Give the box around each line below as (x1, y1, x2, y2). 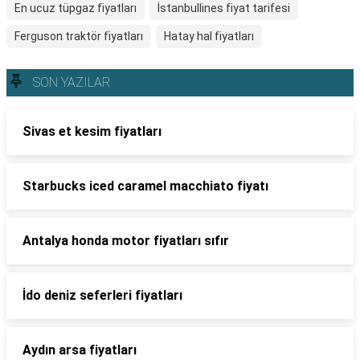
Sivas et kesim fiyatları (22, 124, 162, 139)
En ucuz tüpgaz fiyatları (14, 2, 137, 14)
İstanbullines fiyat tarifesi (157, 2, 290, 14)
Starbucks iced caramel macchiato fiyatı (22, 178, 268, 194)
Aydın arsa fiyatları (22, 342, 137, 358)
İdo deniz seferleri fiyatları (22, 288, 182, 303)
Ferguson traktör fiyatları (14, 30, 143, 43)
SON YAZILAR (33, 75, 110, 90)
